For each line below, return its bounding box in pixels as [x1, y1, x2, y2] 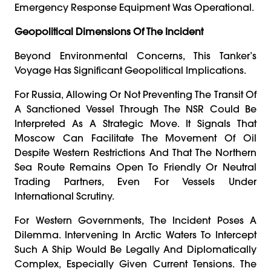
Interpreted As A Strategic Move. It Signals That [15, 117, 256, 129]
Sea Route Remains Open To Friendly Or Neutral [15, 160, 256, 173]
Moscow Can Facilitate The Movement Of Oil [15, 131, 256, 144]
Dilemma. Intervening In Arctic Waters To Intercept [15, 228, 256, 241]
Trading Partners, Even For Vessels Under [15, 175, 256, 188]
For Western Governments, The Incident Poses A [15, 214, 256, 226]
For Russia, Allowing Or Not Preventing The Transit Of [15, 88, 256, 100]
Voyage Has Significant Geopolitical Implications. [15, 64, 246, 76]
